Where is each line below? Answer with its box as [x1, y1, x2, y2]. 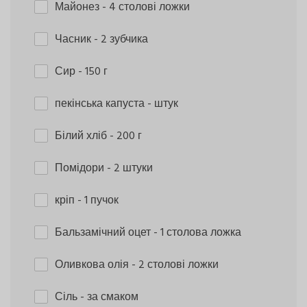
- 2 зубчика [94, 30, 148, 49]
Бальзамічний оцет [55, 223, 153, 242]
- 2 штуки [107, 159, 153, 177]
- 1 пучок [77, 191, 119, 210]
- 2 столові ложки [132, 256, 219, 274]
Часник [55, 30, 94, 49]
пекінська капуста [55, 95, 147, 113]
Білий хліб [55, 127, 110, 145]
